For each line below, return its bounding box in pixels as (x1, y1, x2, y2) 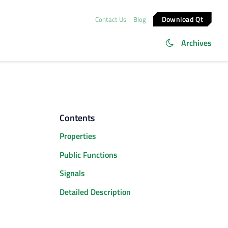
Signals (59, 167, 85, 180)
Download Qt (162, 13, 204, 24)
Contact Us (95, 14, 126, 24)
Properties (59, 130, 96, 142)
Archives (181, 37, 212, 49)
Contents (59, 111, 95, 125)
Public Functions (59, 148, 118, 161)
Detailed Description (59, 185, 131, 198)
